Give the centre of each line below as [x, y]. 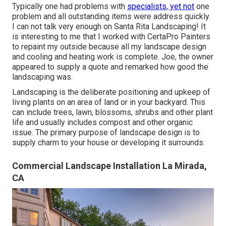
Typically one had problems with [70, 7]
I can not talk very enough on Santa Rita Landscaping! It [109, 27]
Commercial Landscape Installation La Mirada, [109, 166]
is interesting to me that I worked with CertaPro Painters [111, 37]
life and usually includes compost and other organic [102, 123]
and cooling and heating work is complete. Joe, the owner [113, 57]
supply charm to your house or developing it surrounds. [108, 143]
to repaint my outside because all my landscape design [109, 47]
